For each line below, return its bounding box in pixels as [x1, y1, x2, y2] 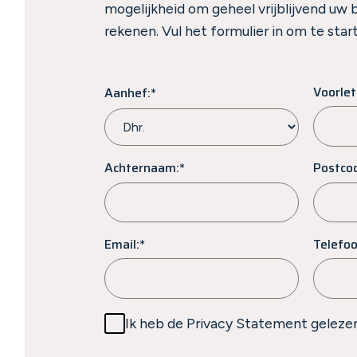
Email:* [104, 233, 146, 254]
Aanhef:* [104, 82, 157, 103]
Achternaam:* [104, 158, 186, 178]
